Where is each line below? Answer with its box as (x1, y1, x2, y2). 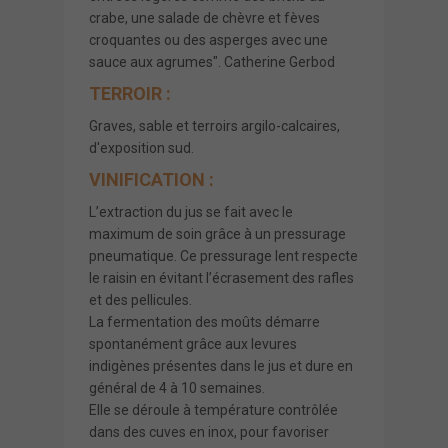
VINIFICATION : (89, 168, 214, 190)
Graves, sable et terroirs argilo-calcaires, (89, 117, 340, 134)
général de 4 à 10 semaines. (89, 379, 265, 396)
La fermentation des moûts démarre (89, 313, 320, 330)
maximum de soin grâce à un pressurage (89, 225, 346, 242)
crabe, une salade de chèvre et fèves (89, 9, 320, 26)
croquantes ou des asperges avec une (89, 31, 328, 48)
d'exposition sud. (89, 139, 194, 156)
